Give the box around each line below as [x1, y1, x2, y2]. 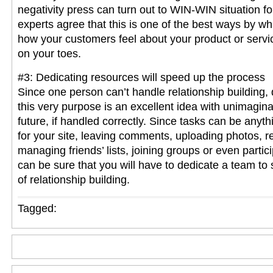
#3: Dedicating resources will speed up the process [18, 71, 265, 83]
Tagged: [18, 202, 57, 214]
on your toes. [18, 48, 81, 60]
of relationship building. [18, 174, 130, 186]
